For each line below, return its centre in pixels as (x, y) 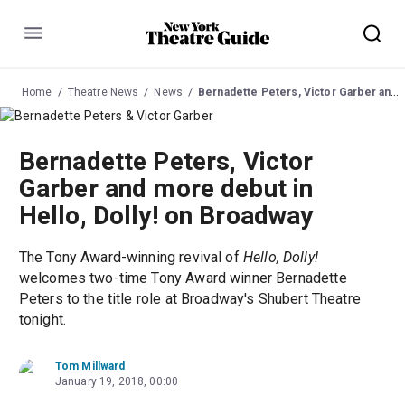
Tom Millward (90, 367)
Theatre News (103, 92)
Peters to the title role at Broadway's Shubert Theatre (189, 299)
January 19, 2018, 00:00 (117, 382)
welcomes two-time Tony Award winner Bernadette (183, 278)
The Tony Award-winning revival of (131, 258)
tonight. (42, 320)
